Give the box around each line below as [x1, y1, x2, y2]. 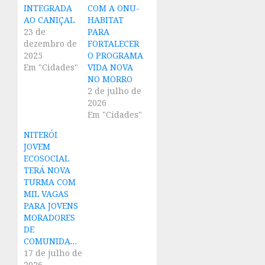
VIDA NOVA [87, 62, 133, 73]
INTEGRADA [24, 2, 72, 14]
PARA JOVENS [24, 200, 78, 212]
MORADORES [24, 212, 75, 224]
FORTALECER [87, 38, 139, 50]
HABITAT [87, 14, 124, 26]
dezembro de [24, 38, 77, 50]
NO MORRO [87, 73, 132, 85]
